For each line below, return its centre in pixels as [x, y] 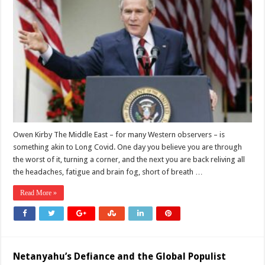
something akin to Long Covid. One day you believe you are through [128, 147]
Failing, [77, 39]
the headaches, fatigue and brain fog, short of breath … [108, 172]
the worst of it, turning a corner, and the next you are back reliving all [129, 160]
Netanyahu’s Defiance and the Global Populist [120, 257]
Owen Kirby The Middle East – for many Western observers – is [119, 135]
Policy [75, 24]
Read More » [39, 193]
